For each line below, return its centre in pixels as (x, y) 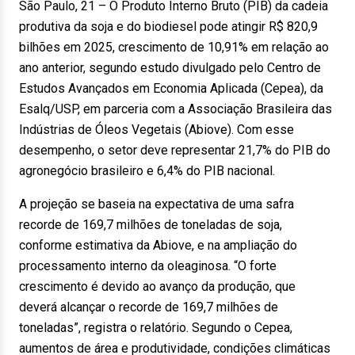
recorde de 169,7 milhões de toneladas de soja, (151, 225)
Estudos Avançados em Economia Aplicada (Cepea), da (171, 88)
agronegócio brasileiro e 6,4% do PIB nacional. (147, 171)
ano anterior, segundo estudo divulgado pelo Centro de (170, 68)
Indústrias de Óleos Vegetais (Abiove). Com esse (157, 130)
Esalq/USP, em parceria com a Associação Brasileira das (176, 109)
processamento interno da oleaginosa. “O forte (148, 266)
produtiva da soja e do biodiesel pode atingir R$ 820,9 (168, 27)
